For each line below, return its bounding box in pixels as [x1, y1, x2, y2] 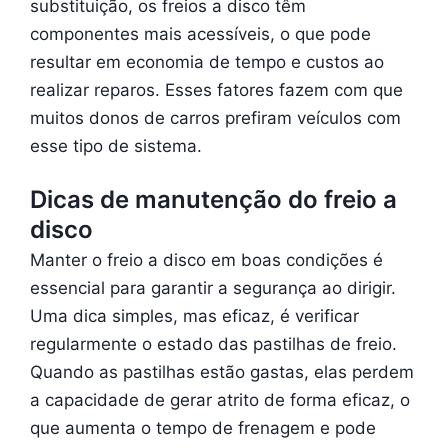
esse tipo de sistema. [30, 135, 202, 156]
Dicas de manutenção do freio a [30, 185, 397, 215]
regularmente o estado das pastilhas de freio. [30, 333, 397, 354]
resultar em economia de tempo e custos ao [30, 51, 384, 72]
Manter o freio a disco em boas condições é [30, 249, 383, 270]
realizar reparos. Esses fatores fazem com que [30, 79, 403, 100]
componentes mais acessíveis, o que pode [30, 23, 371, 44]
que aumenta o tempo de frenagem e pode [30, 417, 376, 438]
